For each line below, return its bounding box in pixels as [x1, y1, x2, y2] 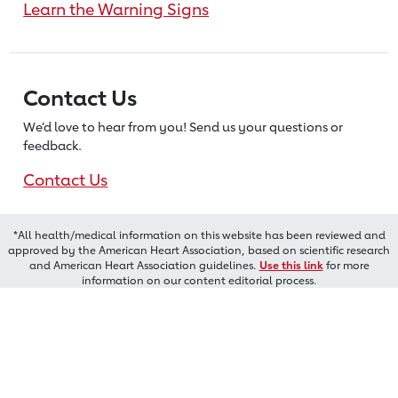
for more [322, 259, 370, 272]
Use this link [259, 259, 323, 272]
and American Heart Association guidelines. [28, 259, 259, 272]
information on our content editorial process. [81, 274, 317, 287]
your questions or [238, 119, 344, 134]
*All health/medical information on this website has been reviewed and [12, 228, 386, 242]
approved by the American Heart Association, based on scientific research [8, 243, 390, 257]
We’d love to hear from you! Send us [23, 119, 239, 134]
